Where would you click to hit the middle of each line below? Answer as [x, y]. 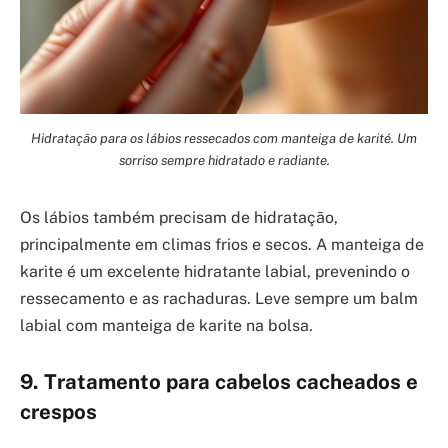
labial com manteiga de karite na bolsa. [166, 326]
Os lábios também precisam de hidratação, [179, 218]
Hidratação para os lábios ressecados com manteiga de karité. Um [224, 138]
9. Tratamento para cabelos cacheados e [219, 381]
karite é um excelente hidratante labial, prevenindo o [215, 272]
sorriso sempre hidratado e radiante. [224, 160]
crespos [58, 411]
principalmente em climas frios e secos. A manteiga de [222, 245]
